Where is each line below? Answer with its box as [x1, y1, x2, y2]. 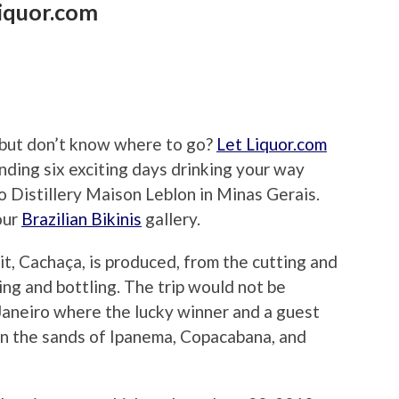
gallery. [142, 208, 200, 230]
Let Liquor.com [216, 134, 327, 155]
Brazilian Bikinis [21, 208, 142, 230]
